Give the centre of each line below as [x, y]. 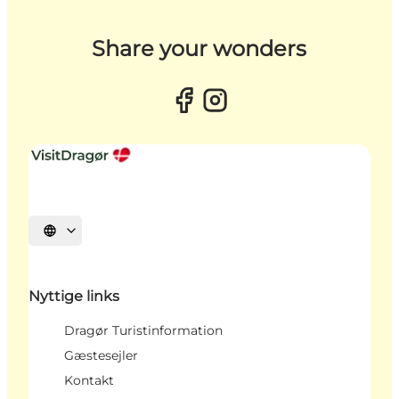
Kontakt [89, 381]
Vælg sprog [77, 236]
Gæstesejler [101, 356]
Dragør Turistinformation [143, 331]
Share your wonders [199, 49]
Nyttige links [74, 297]
